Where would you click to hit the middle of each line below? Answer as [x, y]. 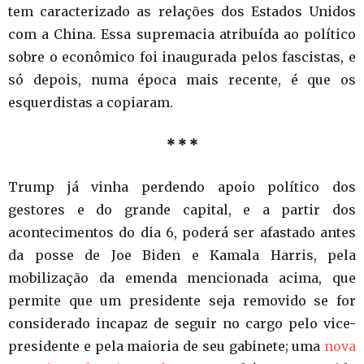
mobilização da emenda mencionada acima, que [182, 278]
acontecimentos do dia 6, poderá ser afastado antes [182, 233]
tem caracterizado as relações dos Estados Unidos [182, 12]
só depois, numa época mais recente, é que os [182, 80]
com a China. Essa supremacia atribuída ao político [182, 35]
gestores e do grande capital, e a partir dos [182, 210]
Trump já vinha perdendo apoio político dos [182, 187]
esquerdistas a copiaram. [91, 103]
